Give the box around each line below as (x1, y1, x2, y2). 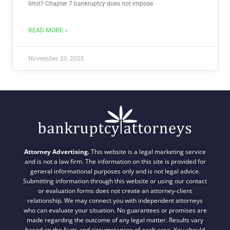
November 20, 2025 (28, 53, 84, 62)
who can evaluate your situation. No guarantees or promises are (23, 205, 207, 215)
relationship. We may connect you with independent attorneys (27, 196, 203, 205)
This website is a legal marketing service (89, 147, 206, 156)
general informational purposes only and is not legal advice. (30, 166, 200, 176)
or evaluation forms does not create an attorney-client (38, 186, 192, 195)
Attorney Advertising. (24, 147, 89, 156)
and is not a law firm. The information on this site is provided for (24, 157, 206, 166)
